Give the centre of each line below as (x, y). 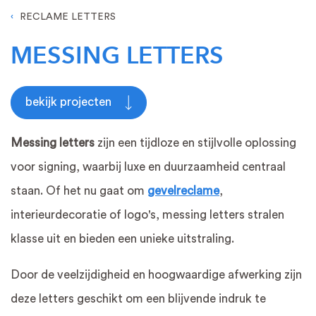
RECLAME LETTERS (68, 17)
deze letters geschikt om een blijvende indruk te (138, 298)
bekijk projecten (70, 102)
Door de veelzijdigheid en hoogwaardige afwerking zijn (156, 274)
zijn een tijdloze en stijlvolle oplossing (195, 142)
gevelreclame (183, 190)
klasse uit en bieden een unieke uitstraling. (122, 238)
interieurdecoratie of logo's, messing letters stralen (147, 214)
